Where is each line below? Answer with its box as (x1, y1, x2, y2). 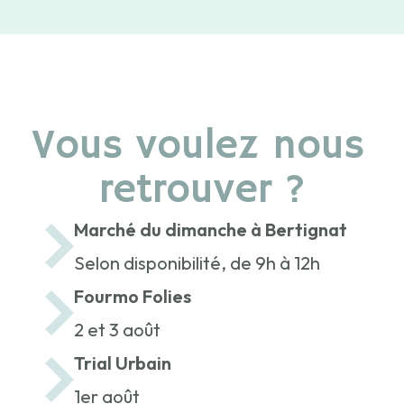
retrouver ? (98, 165, 306, 216)
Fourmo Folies (74, 285, 191, 308)
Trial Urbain (74, 352, 171, 374)
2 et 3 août (74, 318, 161, 341)
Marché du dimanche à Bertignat (74, 218, 347, 241)
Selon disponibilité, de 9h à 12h (74, 252, 320, 274)
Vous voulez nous (31, 121, 373, 172)
